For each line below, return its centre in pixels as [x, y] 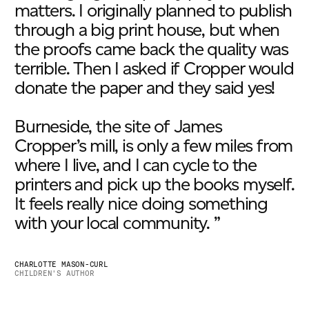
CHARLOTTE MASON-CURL [61, 264]
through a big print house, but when [147, 29]
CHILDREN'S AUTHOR [54, 273]
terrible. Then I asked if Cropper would [154, 68]
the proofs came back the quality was [151, 49]
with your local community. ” [117, 222]
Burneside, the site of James [118, 126]
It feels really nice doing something [141, 203]
